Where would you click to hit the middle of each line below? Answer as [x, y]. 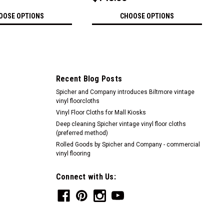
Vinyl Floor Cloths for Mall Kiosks [101, 112]
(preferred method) [82, 133]
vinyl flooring [73, 153]
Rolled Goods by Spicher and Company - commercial [128, 144]
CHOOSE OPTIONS [147, 16]
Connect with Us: [86, 176]
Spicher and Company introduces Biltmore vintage [125, 92]
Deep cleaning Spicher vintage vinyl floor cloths [121, 124]
